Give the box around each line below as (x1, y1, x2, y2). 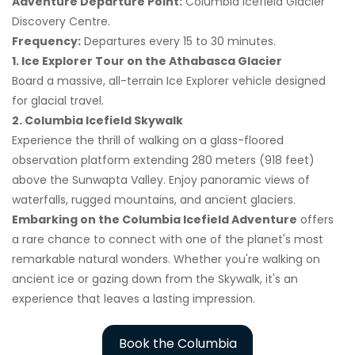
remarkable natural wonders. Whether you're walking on (12, 250, 320, 267)
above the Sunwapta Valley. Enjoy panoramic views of (12, 171, 310, 188)
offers (297, 211, 334, 227)
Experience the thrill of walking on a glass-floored (12, 132, 284, 148)
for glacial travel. (12, 92, 104, 109)
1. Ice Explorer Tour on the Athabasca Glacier (12, 52, 282, 69)
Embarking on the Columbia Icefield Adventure (12, 211, 297, 227)
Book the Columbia (118, 334, 237, 353)
